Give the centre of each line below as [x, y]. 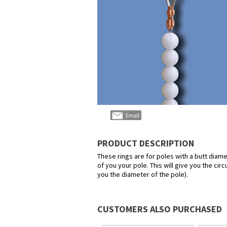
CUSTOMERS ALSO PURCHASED [160, 209]
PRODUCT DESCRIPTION [146, 143]
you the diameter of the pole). [143, 174]
